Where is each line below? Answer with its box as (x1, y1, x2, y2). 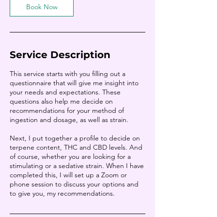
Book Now (26, 2, 58, 11)
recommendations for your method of (10, 106, 124, 115)
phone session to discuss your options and (10, 180, 139, 188)
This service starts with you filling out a (10, 69, 125, 78)
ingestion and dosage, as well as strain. (10, 115, 128, 124)
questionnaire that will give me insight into (10, 78, 139, 87)
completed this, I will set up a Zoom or (10, 170, 127, 179)
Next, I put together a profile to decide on (10, 134, 140, 142)
